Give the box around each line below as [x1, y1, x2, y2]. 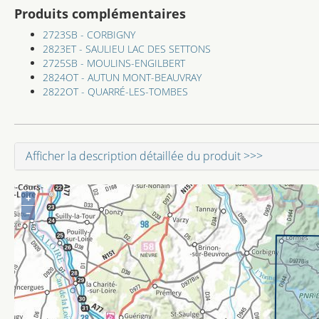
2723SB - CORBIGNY [43, 28, 135, 41]
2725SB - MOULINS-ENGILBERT [43, 56, 185, 70]
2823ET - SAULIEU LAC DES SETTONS [43, 42, 211, 56]
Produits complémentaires [14, 5, 186, 22]
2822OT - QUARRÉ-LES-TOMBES [43, 85, 188, 98]
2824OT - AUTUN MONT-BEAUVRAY [43, 70, 202, 84]
